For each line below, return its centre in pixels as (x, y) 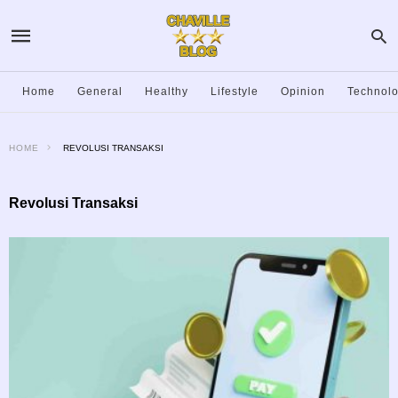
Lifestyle (235, 92)
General (100, 92)
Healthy (167, 92)
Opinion (303, 92)
